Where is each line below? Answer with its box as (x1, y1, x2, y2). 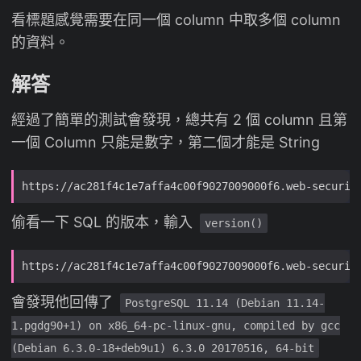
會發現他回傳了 (11, 293, 117, 311)
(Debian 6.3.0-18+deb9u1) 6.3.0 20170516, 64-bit (11, 342, 314, 355)
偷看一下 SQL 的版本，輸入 (11, 214, 197, 231)
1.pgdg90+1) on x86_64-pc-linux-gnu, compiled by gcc (11, 319, 340, 333)
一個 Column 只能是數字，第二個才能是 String (11, 134, 320, 151)
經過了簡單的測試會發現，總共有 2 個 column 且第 (11, 111, 347, 129)
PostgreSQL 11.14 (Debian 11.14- (125, 297, 325, 310)
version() (205, 217, 263, 230)
